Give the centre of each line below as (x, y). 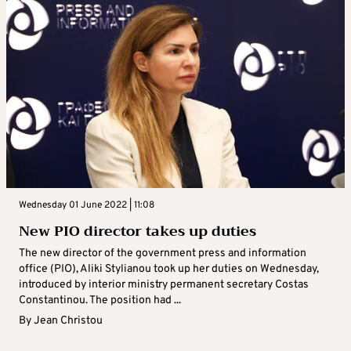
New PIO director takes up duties (138, 232)
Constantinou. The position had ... (100, 301)
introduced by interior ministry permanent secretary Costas (164, 285)
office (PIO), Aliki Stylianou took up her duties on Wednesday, (169, 270)
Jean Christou (68, 321)
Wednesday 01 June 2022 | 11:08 (87, 206)
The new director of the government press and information (163, 254)
